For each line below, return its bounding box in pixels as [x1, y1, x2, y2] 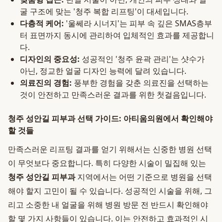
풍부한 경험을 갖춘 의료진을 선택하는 [72, 77, 209, 88]
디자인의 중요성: [20, 54, 80, 64]
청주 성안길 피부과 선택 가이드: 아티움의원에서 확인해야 [8, 113, 213, 124]
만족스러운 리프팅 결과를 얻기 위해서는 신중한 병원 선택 [8, 144, 212, 155]
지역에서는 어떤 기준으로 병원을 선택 [75, 171, 212, 182]
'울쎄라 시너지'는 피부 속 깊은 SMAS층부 [64, 18, 212, 29]
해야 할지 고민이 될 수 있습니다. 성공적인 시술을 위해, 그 [8, 185, 212, 196]
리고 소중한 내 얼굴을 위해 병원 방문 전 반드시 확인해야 [8, 199, 208, 210]
